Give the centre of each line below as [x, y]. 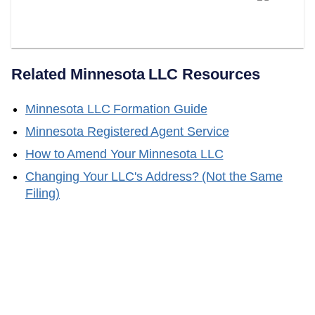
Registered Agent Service [156, 131]
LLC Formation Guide [146, 109]
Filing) [43, 193]
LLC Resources [202, 74]
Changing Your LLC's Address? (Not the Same [154, 176]
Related [41, 74]
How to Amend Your [82, 154]
